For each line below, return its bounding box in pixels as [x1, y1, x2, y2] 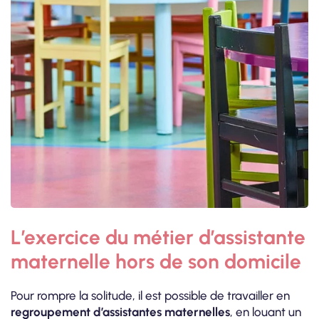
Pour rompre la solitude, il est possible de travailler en [11, 288, 290, 303]
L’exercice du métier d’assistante [11, 224, 305, 249]
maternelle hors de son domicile [11, 249, 301, 273]
